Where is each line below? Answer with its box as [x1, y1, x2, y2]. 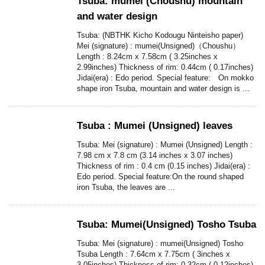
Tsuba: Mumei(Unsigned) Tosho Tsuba [77, 219, 256, 231]
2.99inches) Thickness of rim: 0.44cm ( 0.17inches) [77, 63, 253, 72]
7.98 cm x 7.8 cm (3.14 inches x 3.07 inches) [77, 151, 232, 160]
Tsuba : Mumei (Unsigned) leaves [77, 120, 232, 132]
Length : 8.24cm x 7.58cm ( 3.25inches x [77, 52, 218, 62]
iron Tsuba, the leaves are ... [77, 183, 175, 192]
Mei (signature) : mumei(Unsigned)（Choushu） [77, 41, 240, 51]
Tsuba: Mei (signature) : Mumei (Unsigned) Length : [77, 140, 253, 150]
